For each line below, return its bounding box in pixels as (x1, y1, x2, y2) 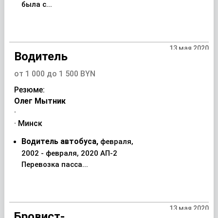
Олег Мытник (14, 96, 66, 106)
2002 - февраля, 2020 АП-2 (21, 149, 117, 158)
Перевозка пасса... (21, 160, 88, 169)
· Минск (14, 119, 42, 128)
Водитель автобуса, (21, 137, 100, 146)
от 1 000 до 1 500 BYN (14, 69, 95, 78)
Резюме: (14, 85, 45, 94)
